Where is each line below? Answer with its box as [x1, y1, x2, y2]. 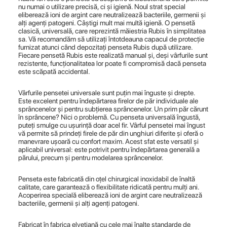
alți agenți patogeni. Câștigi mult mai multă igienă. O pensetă [18, 19, 195, 27]
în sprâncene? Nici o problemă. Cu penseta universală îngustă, [18, 113, 200, 121]
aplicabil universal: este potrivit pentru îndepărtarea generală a [18, 145, 200, 154]
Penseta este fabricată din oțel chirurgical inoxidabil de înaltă [18, 175, 195, 183]
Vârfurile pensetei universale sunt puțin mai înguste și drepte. [18, 89, 195, 97]
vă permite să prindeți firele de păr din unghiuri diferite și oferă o [18, 129, 203, 137]
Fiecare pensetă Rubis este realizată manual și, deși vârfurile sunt [18, 51, 208, 59]
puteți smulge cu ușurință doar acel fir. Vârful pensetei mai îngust [18, 121, 205, 129]
